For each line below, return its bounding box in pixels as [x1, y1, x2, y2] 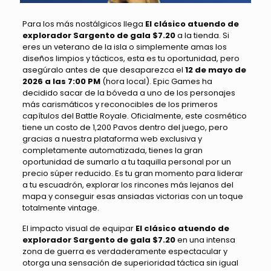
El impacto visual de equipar [22, 222, 135, 234]
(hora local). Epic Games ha [100, 75, 212, 87]
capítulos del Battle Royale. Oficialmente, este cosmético [22, 109, 247, 122]
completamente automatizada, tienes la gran [22, 144, 203, 156]
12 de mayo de [184, 64, 246, 76]
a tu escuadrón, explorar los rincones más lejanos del [22, 178, 233, 191]
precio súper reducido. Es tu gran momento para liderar [22, 167, 243, 179]
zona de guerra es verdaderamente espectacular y [22, 245, 227, 257]
